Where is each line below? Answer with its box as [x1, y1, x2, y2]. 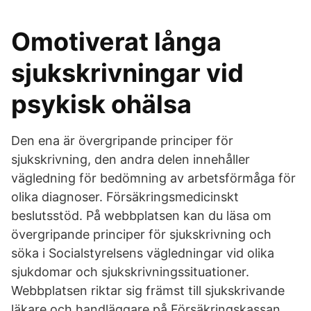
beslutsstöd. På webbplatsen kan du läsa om [11, 208, 271, 223]
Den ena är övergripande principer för [11, 133, 233, 148]
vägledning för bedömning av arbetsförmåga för [11, 171, 296, 185]
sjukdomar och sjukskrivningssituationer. [11, 264, 249, 279]
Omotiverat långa [11, 26, 221, 57]
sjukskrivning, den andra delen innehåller [11, 152, 250, 167]
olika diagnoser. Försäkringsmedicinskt [11, 190, 239, 204]
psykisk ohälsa [11, 89, 192, 119]
